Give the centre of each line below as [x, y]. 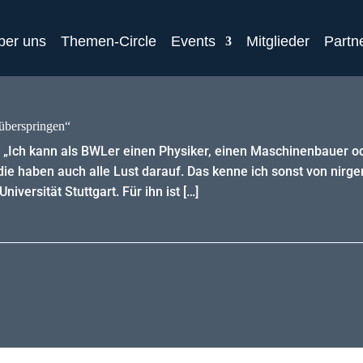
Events [193, 41]
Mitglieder [278, 41]
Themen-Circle [108, 41]
